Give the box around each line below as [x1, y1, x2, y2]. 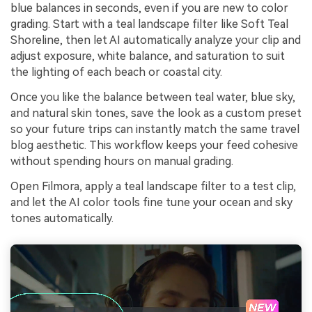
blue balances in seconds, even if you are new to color [10, 1, 288, 15]
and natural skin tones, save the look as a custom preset [10, 107, 302, 120]
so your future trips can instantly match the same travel [10, 123, 299, 136]
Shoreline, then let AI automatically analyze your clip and [10, 33, 301, 47]
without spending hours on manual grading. [10, 155, 233, 169]
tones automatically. [10, 211, 114, 225]
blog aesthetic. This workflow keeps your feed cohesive [10, 139, 298, 153]
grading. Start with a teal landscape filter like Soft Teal [10, 17, 288, 31]
